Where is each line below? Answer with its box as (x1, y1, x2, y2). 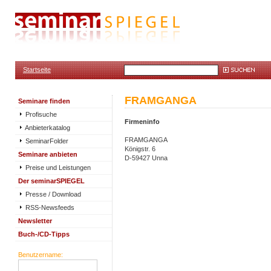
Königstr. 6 (125, 145, 155, 152)
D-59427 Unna (125, 154, 168, 162)
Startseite (23, 66, 51, 73)
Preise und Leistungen (24, 164, 91, 171)
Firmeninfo (125, 118, 160, 125)
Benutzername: (18, 251, 63, 258)
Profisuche (24, 111, 57, 118)
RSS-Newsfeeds (24, 204, 74, 211)
